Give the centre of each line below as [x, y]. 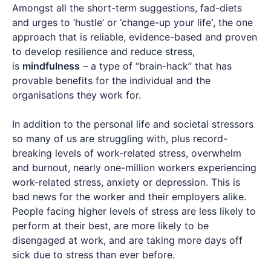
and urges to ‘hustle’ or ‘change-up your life [112, 22]
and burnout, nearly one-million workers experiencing [134, 167]
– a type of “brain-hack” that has [156, 66]
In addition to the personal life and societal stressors [133, 124]
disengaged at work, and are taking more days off [127, 240]
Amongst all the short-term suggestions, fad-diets [127, 8]
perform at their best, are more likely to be [110, 225]
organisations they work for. [77, 95]
